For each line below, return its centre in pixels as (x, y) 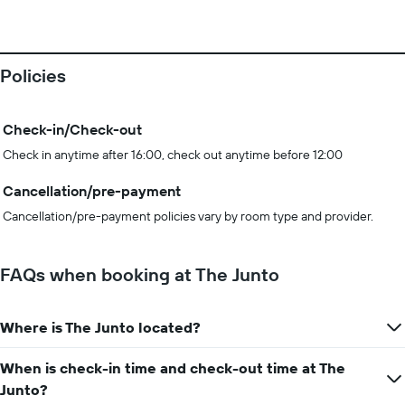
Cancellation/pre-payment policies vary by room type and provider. (188, 216)
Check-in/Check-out (72, 129)
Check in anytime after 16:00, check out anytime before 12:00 (173, 155)
